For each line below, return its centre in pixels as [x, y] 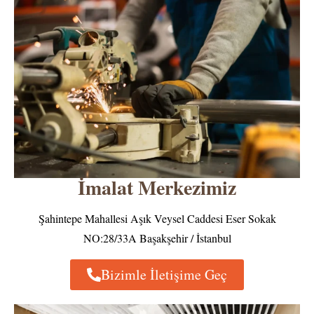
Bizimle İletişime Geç [164, 275]
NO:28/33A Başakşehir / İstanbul [157, 238]
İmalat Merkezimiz [157, 188]
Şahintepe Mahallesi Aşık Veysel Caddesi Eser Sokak [157, 219]
